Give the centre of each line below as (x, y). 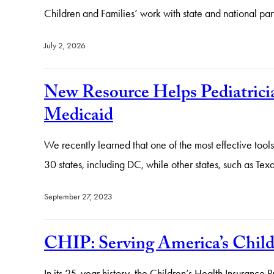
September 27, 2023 (78, 197)
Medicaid (79, 117)
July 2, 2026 (65, 46)
